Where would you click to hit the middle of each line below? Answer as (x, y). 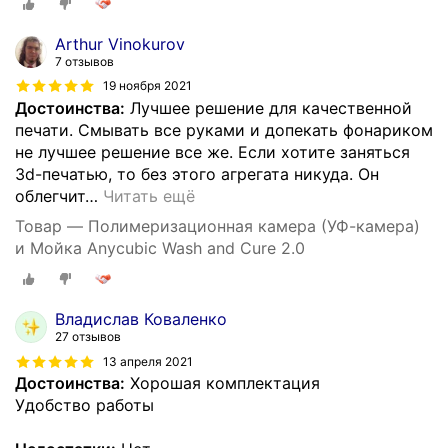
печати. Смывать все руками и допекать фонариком (224, 129)
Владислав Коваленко (141, 319)
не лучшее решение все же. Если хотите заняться (212, 151)
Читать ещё (149, 195)
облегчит (50, 195)
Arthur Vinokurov (120, 43)
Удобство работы (84, 405)
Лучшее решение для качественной (268, 107)
